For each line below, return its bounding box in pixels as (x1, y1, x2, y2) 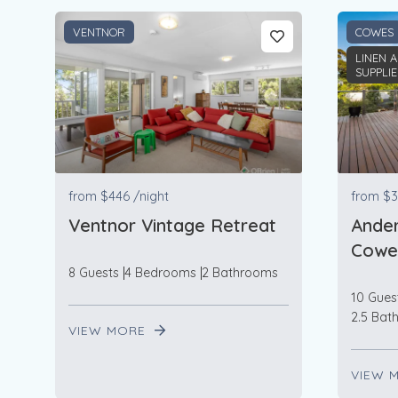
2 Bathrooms (202, 265, 278, 282)
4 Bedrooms (124, 265, 196, 282)
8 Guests (68, 265, 119, 282)
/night (133, 188, 169, 205)
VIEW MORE (68, 322, 150, 339)
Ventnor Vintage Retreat (68, 214, 276, 237)
